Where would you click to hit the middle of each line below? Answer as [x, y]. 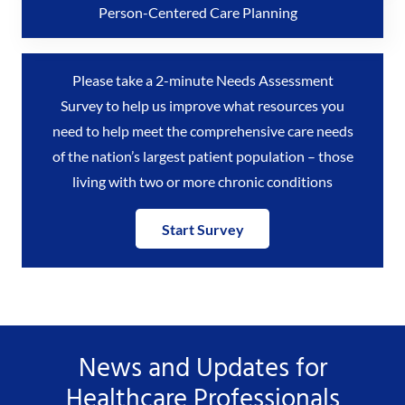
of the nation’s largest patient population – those [202, 155]
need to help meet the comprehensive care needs [202, 130]
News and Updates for [202, 370]
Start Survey [202, 229]
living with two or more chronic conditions [202, 181]
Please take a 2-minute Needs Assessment [202, 80]
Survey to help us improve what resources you [202, 105]
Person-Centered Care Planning [198, 12]
